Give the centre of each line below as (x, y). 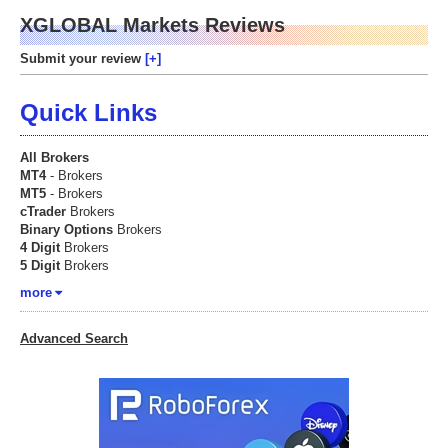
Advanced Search (74, 338)
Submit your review (82, 58)
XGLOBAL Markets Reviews (152, 25)
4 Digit (40, 247)
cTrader (43, 211)
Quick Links (88, 112)
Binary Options (66, 229)
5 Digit (40, 265)
